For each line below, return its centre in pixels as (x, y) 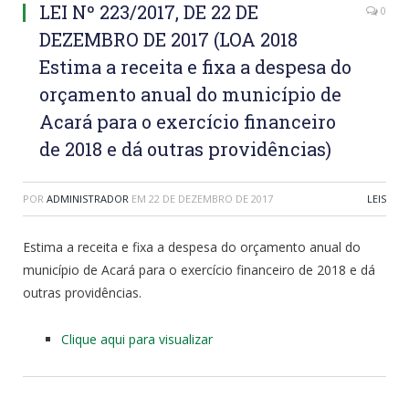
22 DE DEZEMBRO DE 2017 (211, 198)
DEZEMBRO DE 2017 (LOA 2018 (168, 39)
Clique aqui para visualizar (137, 339)
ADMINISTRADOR (88, 198)
